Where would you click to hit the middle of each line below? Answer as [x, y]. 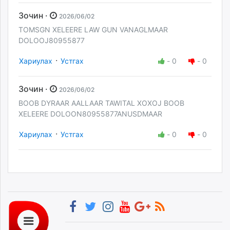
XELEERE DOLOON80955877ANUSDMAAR [90, 114]
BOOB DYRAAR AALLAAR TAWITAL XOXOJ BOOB [101, 103]
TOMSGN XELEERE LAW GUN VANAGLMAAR [93, 29]
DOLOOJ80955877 [52, 40]
